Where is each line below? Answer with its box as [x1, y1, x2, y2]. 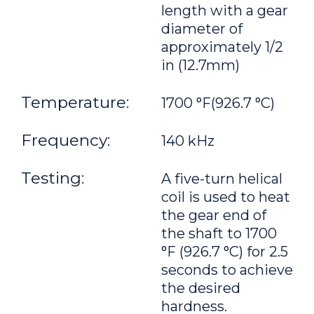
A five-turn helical [161, 170, 282, 187]
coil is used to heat [161, 189, 290, 205]
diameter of [161, 20, 243, 37]
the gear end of [161, 207, 266, 224]
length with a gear [161, 2, 288, 19]
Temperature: [21, 93, 129, 112]
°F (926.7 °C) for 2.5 [161, 243, 288, 260]
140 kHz [161, 132, 214, 149]
